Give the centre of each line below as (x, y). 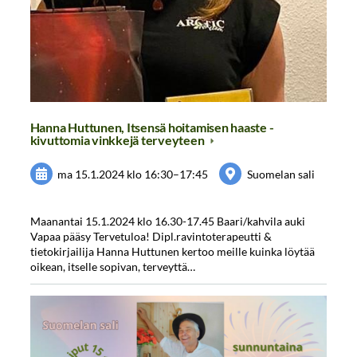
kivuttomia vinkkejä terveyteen (118, 140)
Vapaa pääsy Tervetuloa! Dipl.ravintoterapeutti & (151, 236)
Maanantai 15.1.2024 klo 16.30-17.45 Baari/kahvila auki (167, 221)
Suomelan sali (281, 174)
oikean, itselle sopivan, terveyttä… (112, 266)
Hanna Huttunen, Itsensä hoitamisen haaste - (152, 127)
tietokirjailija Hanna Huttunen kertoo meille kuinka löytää (172, 251)
